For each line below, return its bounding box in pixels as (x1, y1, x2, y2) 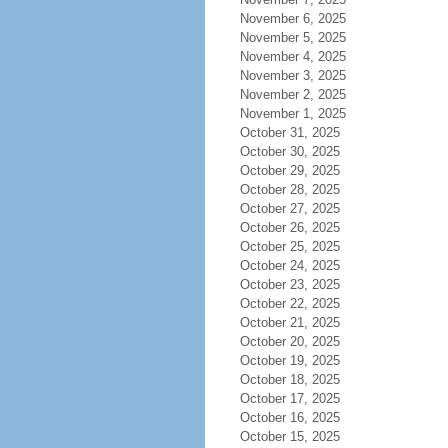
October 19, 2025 (239, 353, 340, 368)
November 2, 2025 (239, 87, 346, 102)
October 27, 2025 (239, 201, 340, 216)
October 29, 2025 (239, 163, 340, 178)
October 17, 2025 (239, 391, 340, 406)
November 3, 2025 (239, 68, 346, 83)
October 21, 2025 (239, 315, 340, 330)
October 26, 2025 (239, 220, 340, 235)
